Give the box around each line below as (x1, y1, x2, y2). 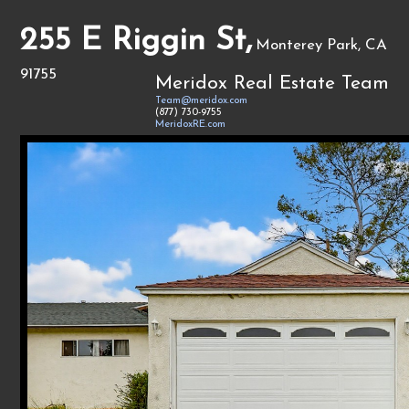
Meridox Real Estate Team (154, 74, 389, 93)
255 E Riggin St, (20, 26, 253, 58)
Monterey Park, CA (256, 37, 388, 53)
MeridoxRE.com (154, 120, 225, 130)
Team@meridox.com (154, 96, 247, 106)
